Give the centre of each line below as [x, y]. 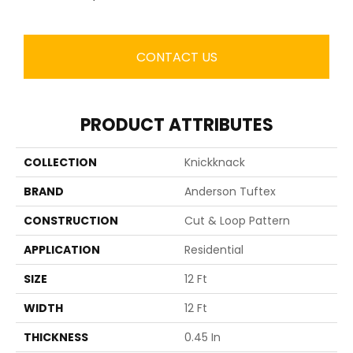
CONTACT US [176, 57]
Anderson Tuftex [230, 192]
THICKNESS [56, 338]
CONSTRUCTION [71, 221]
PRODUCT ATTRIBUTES [176, 125]
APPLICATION [62, 250]
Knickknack [215, 163]
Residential [214, 250]
